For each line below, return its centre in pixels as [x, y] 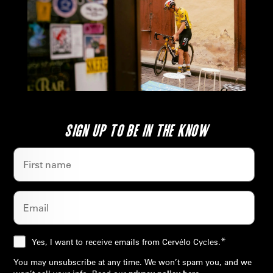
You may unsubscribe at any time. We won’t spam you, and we [133, 262]
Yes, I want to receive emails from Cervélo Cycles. [126, 242]
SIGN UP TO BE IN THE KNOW [136, 131]
